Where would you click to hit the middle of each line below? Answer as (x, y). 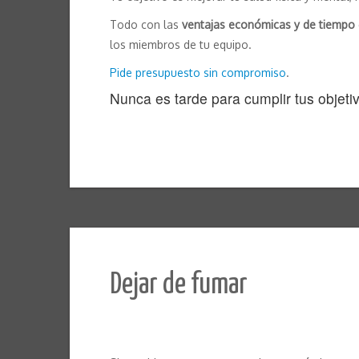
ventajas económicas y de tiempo (268, 25)
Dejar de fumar (179, 286)
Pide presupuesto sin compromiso (198, 73)
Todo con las (146, 25)
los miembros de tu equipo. (181, 45)
